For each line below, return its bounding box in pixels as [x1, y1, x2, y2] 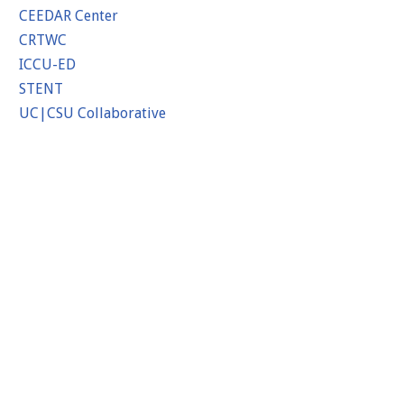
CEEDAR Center [19, 7, 118, 25]
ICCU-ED [19, 56, 76, 74]
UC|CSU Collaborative [19, 105, 166, 123]
